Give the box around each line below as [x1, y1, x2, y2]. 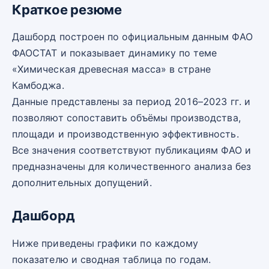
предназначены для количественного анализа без [12, 160, 251, 173]
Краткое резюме [12, 2, 122, 17]
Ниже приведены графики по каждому [12, 237, 199, 249]
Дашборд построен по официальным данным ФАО [12, 31, 253, 43]
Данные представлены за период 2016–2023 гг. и [12, 95, 250, 108]
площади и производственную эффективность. [12, 128, 239, 141]
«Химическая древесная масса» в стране [12, 63, 211, 76]
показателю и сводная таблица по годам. [12, 253, 211, 265]
